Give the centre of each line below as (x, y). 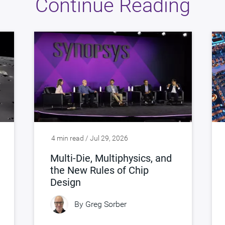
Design (66, 182)
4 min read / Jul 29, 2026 (90, 138)
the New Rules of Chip (99, 170)
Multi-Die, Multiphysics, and (111, 158)
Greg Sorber (106, 204)
